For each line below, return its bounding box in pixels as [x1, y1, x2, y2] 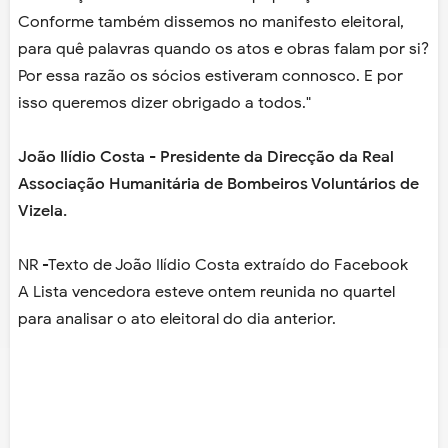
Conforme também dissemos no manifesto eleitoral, [18, 12, 404, 33]
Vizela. [18, 201, 67, 222]
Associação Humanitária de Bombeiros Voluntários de [18, 174, 419, 195]
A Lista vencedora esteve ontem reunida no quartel [18, 282, 395, 303]
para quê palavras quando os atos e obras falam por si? [18, 39, 429, 60]
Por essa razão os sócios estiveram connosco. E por [18, 66, 403, 87]
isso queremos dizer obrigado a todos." [18, 93, 311, 114]
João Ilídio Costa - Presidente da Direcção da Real [18, 147, 394, 168]
